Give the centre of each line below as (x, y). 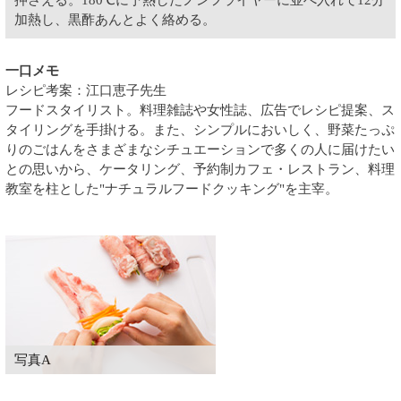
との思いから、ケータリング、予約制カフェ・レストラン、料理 (200, 169)
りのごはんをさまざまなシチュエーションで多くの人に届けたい (200, 149)
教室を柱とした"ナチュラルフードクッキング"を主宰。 (172, 188)
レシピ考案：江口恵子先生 (86, 90)
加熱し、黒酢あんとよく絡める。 (115, 19)
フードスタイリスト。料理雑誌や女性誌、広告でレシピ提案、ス (200, 110)
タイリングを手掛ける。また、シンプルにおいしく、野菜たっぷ (200, 129)
